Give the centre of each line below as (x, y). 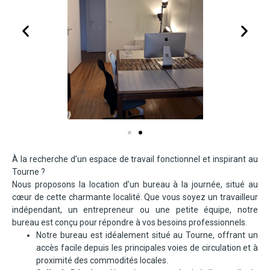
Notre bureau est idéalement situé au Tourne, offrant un (147, 235)
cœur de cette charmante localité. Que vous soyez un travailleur (135, 197)
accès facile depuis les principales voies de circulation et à (147, 247)
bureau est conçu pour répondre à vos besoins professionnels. (130, 222)
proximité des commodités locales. (102, 260)
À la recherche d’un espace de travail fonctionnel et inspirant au (135, 159)
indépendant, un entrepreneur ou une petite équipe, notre (135, 209)
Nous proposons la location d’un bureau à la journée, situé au (135, 184)
